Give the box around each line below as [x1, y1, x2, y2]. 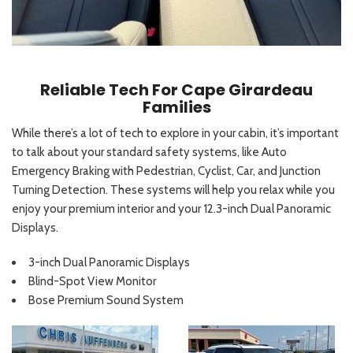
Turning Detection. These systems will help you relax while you [12, 182, 335, 197]
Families [142, 95, 211, 118]
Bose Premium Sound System [28, 292, 184, 307]
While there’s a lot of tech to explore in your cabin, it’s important [12, 125, 339, 140]
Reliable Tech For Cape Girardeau [40, 78, 313, 101]
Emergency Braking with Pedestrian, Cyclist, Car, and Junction [12, 163, 321, 178]
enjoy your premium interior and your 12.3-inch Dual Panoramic [12, 201, 331, 216]
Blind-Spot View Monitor [28, 273, 156, 288]
